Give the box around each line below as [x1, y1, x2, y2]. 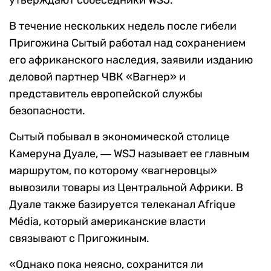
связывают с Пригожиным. [9, 232, 149, 246]
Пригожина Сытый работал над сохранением [9, 36, 246, 50]
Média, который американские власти [9, 215, 206, 229]
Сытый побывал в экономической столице [9, 130, 229, 144]
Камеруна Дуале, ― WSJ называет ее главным [9, 147, 249, 161]
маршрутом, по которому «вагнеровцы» [9, 164, 217, 178]
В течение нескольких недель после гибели [9, 19, 237, 33]
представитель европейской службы [9, 87, 203, 101]
